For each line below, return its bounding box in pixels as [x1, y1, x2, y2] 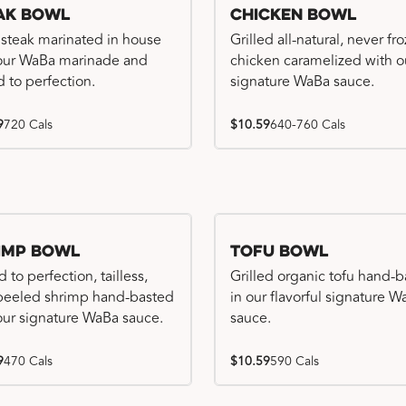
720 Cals [4, 115, 53, 134]
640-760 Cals [270, 115, 345, 134]
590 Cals [270, 352, 319, 371]
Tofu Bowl [230, 244, 328, 261]
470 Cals [4, 352, 53, 371]
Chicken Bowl [230, 7, 356, 24]
